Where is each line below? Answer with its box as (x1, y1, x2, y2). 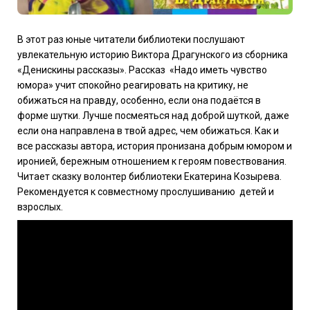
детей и (239, 186, 274, 198)
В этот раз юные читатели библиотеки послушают (17, 34, 245, 46)
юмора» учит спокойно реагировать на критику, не (17, 80, 248, 91)
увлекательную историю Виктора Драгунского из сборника (17, 49, 288, 61)
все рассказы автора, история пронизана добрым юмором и (17, 140, 292, 152)
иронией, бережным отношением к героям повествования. (17, 156, 286, 167)
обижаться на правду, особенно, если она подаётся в (17, 95, 261, 107)
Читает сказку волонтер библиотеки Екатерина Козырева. (17, 171, 282, 183)
